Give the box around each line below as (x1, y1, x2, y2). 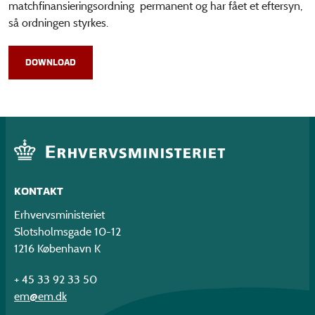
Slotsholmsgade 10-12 (14, 225, 121, 239)
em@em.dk (14, 290, 67, 304)
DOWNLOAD (25, 56, 76, 70)
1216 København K (14, 242, 101, 256)
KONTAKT (14, 182, 63, 199)
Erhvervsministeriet (14, 208, 105, 222)
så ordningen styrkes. (8, 16, 111, 30)
